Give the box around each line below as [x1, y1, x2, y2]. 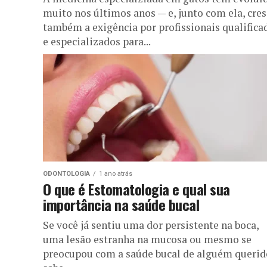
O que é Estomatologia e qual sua [43, 178, 230, 200]
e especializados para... [43, 34, 151, 48]
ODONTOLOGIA [43, 169, 90, 178]
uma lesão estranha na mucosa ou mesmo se [43, 232, 252, 246]
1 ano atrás [99, 169, 132, 178]
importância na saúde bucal [43, 193, 200, 215]
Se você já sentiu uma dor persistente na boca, [43, 218, 259, 232]
